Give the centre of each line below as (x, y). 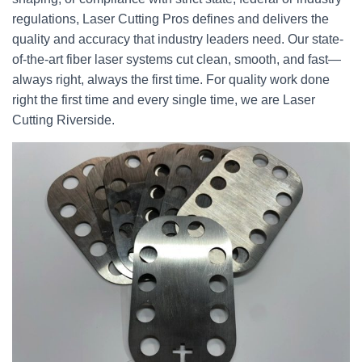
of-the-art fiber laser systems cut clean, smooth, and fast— (177, 59)
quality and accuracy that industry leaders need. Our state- (178, 39)
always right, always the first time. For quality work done (171, 80)
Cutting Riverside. (63, 120)
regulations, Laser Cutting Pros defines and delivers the (170, 19)
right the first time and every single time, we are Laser (164, 100)
